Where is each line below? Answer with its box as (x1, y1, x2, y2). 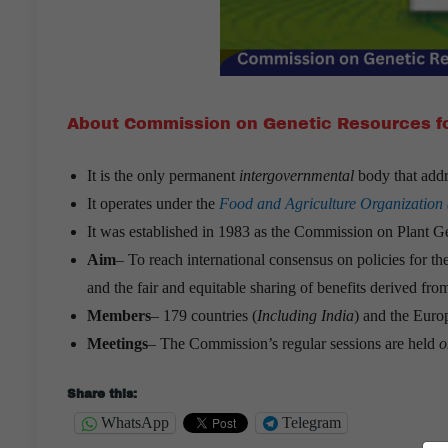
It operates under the (87, 194, 219, 212)
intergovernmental (239, 166, 354, 184)
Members (87, 306, 151, 324)
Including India (257, 306, 354, 324)
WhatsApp (101, 414, 169, 432)
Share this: (67, 386, 137, 401)
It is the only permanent (87, 166, 239, 184)
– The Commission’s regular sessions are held (148, 334, 439, 352)
